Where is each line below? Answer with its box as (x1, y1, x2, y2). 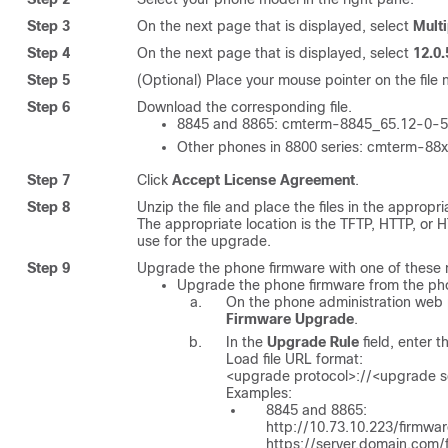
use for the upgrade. (137, 232, 271, 249)
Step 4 (27, 44, 70, 61)
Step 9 (27, 259, 70, 276)
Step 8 (27, 198, 70, 215)
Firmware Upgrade (226, 310, 354, 327)
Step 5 (27, 71, 70, 88)
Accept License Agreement (172, 171, 355, 188)
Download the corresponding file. (137, 98, 352, 115)
